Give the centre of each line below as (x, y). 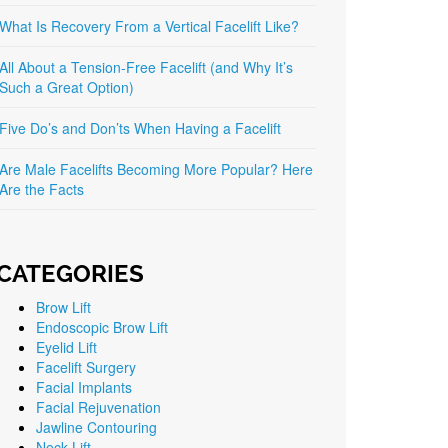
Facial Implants (84, 387)
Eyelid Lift (66, 347)
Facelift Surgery (86, 367)
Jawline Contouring (96, 427)
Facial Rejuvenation (98, 407)
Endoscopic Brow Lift (102, 327)
